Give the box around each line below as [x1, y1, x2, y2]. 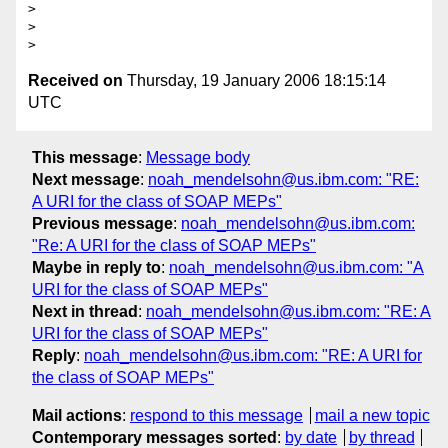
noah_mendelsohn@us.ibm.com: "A [169, 258, 424, 276]
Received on [28, 72, 123, 90]
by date [285, 428, 337, 446]
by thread [348, 428, 415, 446]
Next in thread [32, 302, 138, 320]
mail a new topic [314, 406, 430, 424]
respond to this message [130, 406, 303, 424]
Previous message [32, 214, 173, 232]
